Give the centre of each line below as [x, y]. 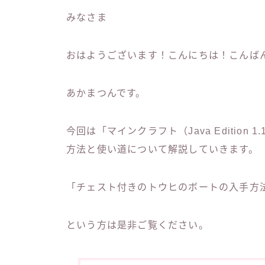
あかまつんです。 [106, 93]
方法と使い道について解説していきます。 [162, 150]
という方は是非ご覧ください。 [138, 225]
